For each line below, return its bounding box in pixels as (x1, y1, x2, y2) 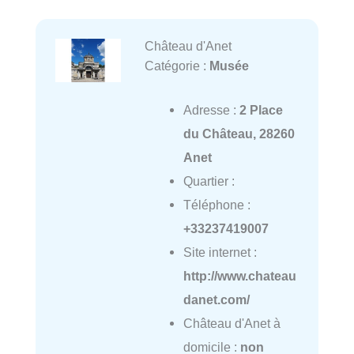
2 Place (239, 103, 283, 117)
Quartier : (183, 174, 235, 188)
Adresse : (183, 103, 239, 117)
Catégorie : (144, 58, 209, 73)
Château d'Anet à (183, 316, 281, 330)
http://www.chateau (183, 269, 296, 283)
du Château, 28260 (183, 126, 295, 141)
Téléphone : (183, 198, 250, 212)
